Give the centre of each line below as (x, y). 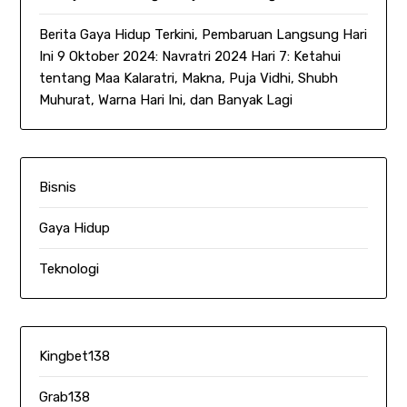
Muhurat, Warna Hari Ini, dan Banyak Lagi (166, 100)
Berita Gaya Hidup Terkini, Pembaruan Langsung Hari (203, 35)
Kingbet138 (75, 357)
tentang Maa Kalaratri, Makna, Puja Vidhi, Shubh (189, 79)
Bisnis (58, 188)
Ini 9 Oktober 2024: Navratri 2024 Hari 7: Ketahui (190, 57)
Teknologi (69, 269)
